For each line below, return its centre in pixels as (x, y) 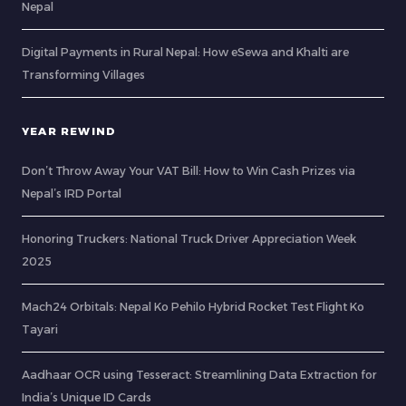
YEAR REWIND (69, 132)
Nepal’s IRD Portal (72, 194)
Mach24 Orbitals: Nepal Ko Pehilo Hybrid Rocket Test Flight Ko (193, 307)
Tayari (40, 330)
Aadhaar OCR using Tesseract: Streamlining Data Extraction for (199, 375)
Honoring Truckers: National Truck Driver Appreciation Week (189, 239)
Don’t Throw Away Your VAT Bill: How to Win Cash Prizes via (188, 171)
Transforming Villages (83, 75)
